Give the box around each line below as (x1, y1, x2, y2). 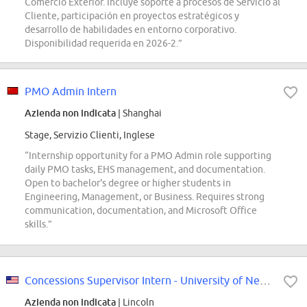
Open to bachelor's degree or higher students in (25, 177, 231, 189)
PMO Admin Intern (25, 85, 116, 98)
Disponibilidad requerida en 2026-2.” (25, 38, 182, 49)
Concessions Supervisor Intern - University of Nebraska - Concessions (260, 274, 271, 287)
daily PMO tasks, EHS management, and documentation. (25, 164, 265, 175)
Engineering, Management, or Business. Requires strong (25, 191, 265, 203)
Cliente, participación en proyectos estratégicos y (25, 10, 239, 22)
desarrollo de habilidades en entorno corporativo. (25, 24, 236, 36)
